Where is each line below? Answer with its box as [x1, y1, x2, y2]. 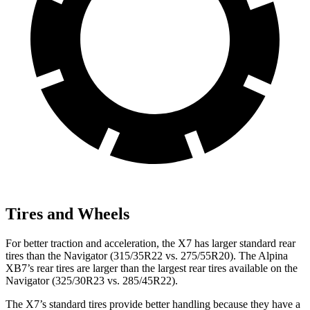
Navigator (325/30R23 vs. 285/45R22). [6, 275, 178, 287]
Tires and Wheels [6, 205, 129, 224]
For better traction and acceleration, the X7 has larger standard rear [6, 237, 295, 250]
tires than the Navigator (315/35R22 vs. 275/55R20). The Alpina [6, 250, 288, 262]
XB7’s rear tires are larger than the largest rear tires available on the [6, 262, 298, 275]
